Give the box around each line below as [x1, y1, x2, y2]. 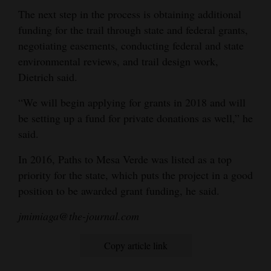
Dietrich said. [18, 70, 77, 85]
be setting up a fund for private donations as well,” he [18, 111, 253, 126]
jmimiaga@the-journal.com [18, 209, 139, 224]
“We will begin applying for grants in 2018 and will [18, 95, 246, 110]
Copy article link [103, 239, 168, 252]
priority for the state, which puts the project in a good [18, 168, 253, 183]
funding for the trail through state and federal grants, [18, 22, 248, 38]
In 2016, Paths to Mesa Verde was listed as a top [18, 152, 232, 167]
